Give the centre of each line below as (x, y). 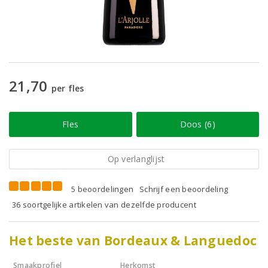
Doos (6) (197, 124)
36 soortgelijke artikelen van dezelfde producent (104, 205)
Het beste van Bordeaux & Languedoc (133, 240)
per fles (68, 88)
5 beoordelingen (103, 189)
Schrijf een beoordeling (184, 189)
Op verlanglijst (136, 159)
